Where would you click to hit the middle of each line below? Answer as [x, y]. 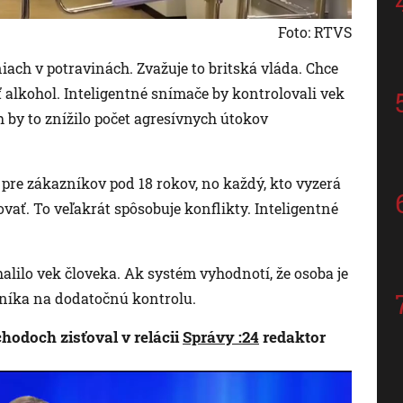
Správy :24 [221, 336]
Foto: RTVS [315, 31]
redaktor [292, 336]
